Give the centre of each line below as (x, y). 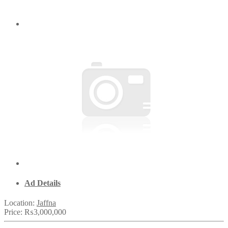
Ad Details (42, 183)
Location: (20, 203)
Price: (14, 212)
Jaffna (46, 203)
